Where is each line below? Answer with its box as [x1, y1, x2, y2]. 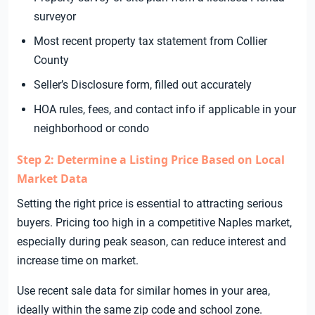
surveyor [34, 10, 76, 24]
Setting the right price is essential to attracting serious [17, 197, 283, 211]
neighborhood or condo [34, 122, 149, 136]
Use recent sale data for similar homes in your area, [17, 284, 270, 298]
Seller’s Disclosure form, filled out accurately [34, 78, 252, 92]
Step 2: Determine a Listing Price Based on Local [17, 152, 285, 168]
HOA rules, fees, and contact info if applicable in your [34, 103, 296, 117]
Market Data [17, 171, 88, 187]
